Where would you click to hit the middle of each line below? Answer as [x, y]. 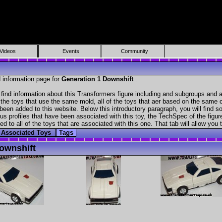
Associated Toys [27, 133]
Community [134, 51]
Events [71, 51]
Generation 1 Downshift [98, 79]
